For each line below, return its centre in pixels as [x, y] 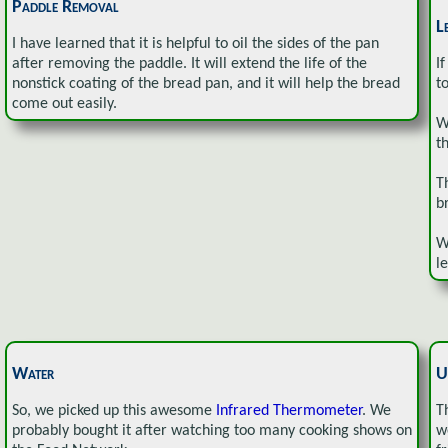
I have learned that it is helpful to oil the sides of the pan [195, 44]
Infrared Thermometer [289, 411]
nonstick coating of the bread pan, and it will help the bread [206, 84]
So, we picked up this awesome [114, 411]
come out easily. [64, 104]
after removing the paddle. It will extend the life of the [189, 64]
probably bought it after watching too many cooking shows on [212, 431]
